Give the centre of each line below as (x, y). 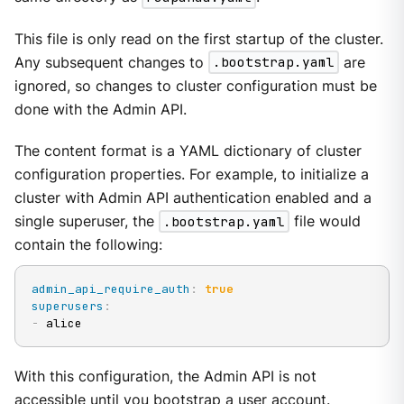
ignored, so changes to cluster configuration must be (195, 86)
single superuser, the (86, 221)
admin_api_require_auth (110, 289)
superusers (67, 307)
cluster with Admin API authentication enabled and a (193, 197)
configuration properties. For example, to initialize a (191, 174)
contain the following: (88, 244)
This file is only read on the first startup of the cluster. (198, 39)
